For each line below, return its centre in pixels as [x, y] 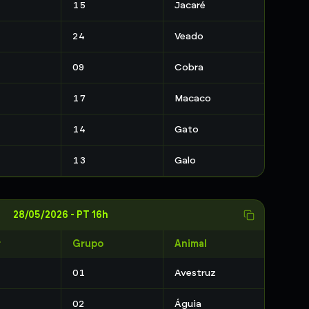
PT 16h [92, 215]
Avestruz [195, 273]
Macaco [192, 98]
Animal [190, 244]
